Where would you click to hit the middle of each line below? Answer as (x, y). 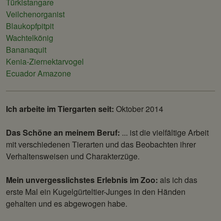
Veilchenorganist (35, 14)
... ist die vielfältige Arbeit (164, 133)
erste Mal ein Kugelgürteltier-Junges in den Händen (96, 192)
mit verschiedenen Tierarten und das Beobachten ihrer (101, 145)
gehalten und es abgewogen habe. (67, 204)
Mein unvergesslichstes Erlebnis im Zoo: (83, 180)
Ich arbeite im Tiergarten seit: (60, 109)
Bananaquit (26, 50)
